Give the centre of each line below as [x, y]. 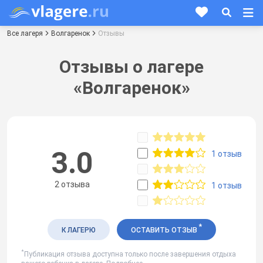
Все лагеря [25, 33]
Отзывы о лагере [131, 66]
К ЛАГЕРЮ [78, 230]
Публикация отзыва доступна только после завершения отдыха [130, 254]
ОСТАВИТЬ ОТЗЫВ [165, 230]
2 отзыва [72, 185]
